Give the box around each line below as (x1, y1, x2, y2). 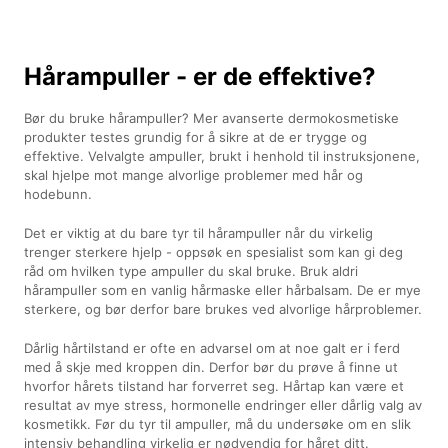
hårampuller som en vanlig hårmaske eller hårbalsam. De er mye (24, 281, 422, 298)
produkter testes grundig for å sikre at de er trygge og (24, 128, 368, 145)
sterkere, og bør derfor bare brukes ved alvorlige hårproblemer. (24, 300, 423, 317)
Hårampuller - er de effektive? (24, 61, 377, 91)
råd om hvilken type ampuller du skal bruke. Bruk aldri (24, 262, 359, 279)
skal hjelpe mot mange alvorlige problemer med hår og (24, 166, 364, 183)
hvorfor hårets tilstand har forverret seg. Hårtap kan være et (24, 377, 405, 394)
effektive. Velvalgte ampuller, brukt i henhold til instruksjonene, (24, 147, 421, 164)
